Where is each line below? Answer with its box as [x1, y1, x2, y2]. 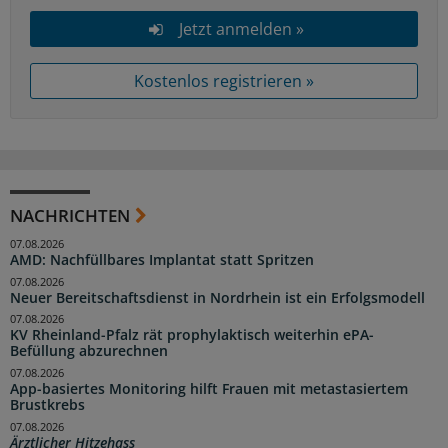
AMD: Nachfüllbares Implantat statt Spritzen [10, 250, 314, 269]
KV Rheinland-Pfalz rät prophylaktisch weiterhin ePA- [10, 326, 374, 345]
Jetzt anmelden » [178, 17, 304, 40]
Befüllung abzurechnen [10, 342, 168, 361]
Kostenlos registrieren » [134, 69, 314, 92]
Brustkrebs [10, 396, 85, 415]
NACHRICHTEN [10, 203, 130, 227]
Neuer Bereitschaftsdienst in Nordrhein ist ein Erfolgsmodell [10, 288, 425, 307]
